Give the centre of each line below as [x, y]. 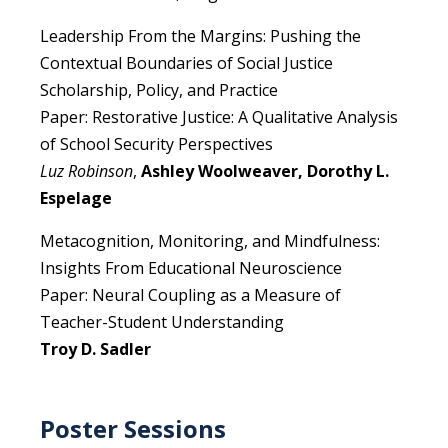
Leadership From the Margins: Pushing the [200, 36]
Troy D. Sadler [95, 349]
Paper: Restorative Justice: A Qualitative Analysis [219, 117]
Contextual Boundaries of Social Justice [186, 63]
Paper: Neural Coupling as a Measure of [190, 295]
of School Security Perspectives [156, 144]
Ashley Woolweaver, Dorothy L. [265, 171]
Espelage [76, 198]
